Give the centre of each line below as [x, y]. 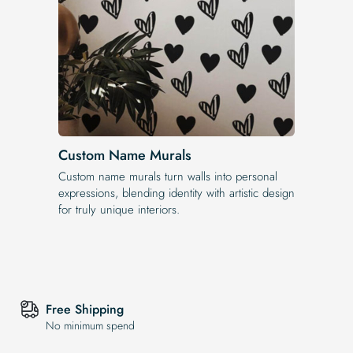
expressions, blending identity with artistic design [176, 193]
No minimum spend [90, 326]
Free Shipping [85, 310]
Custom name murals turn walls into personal [168, 176]
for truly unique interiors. [119, 209]
